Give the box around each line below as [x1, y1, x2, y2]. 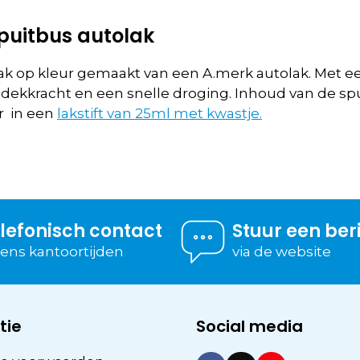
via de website [231, 243, 331, 260]
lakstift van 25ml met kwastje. [57, 104, 262, 121]
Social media [196, 314, 303, 337]
